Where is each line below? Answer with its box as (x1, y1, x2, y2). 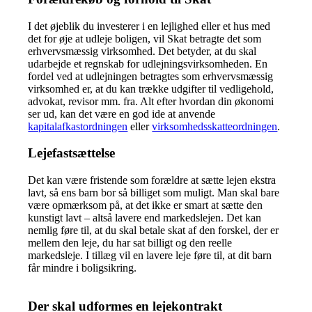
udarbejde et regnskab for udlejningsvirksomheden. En (28, 57, 268, 70)
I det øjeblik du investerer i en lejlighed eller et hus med (28, 19, 271, 32)
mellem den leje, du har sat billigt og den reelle (28, 237, 233, 249)
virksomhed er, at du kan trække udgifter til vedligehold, (28, 82, 274, 95)
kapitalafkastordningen (28, 120, 128, 132)
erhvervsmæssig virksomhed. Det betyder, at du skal (28, 45, 257, 57)
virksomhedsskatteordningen (152, 120, 278, 132)
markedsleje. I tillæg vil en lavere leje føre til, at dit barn (28, 249, 272, 262)
